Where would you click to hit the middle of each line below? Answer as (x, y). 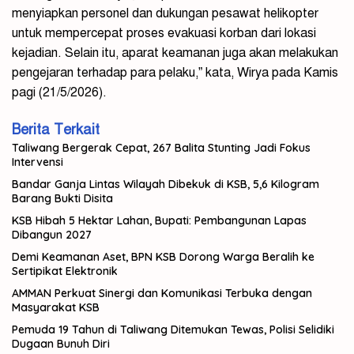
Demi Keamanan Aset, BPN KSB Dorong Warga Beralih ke (163, 256)
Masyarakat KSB (56, 307)
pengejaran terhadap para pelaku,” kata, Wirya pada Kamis (175, 72)
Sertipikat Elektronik (65, 271)
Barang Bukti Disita (62, 198)
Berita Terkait (56, 129)
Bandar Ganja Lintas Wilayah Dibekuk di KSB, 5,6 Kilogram (166, 184)
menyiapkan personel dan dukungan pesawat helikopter (165, 13)
